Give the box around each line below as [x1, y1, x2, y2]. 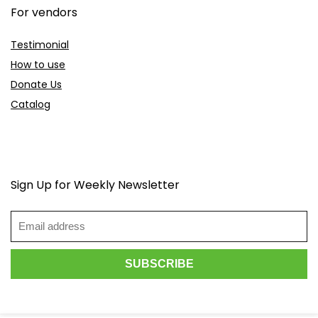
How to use [11, 57, 65, 72]
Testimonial [11, 37, 69, 52]
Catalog [11, 97, 50, 111]
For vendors [11, 4, 77, 21]
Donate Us [11, 77, 62, 92]
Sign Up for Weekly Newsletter [11, 176, 180, 193]
